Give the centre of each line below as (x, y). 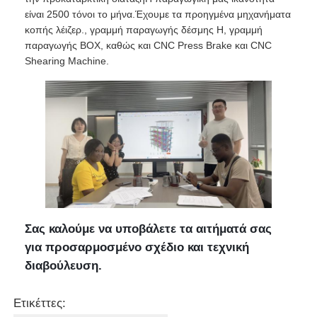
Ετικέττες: (40, 303)
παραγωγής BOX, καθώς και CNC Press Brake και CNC (149, 46)
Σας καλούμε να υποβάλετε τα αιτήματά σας (149, 229)
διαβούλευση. (64, 265)
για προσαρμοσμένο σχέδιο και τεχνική (137, 247)
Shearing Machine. (67, 61)
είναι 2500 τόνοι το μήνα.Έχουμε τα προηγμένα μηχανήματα (158, 15)
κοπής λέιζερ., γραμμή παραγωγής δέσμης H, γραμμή (144, 30)
